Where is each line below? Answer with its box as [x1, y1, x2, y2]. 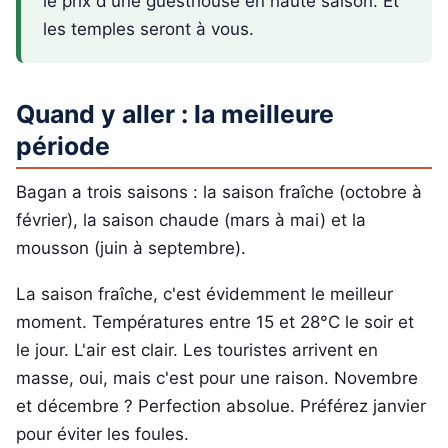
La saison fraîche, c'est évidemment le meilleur [16, 283, 393, 304]
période [16, 130, 110, 161]
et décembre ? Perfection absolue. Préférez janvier [16, 395, 426, 416]
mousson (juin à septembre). [16, 238, 246, 259]
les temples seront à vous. [43, 19, 255, 40]
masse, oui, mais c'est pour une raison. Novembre [16, 367, 418, 388]
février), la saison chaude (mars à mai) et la [16, 210, 366, 231]
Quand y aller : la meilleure [16, 98, 334, 129]
